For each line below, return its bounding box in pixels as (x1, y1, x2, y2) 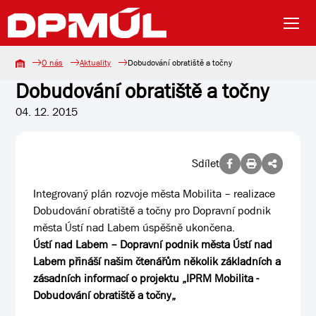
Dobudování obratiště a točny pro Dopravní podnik (33, 203, 272, 218)
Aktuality (80, 57, 111, 68)
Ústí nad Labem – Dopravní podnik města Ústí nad (33, 237, 273, 252)
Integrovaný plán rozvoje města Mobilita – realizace (33, 186, 276, 201)
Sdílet (191, 156, 219, 171)
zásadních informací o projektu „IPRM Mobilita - (33, 271, 260, 286)
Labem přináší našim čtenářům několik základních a (33, 254, 281, 269)
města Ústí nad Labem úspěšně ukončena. (33, 220, 236, 235)
